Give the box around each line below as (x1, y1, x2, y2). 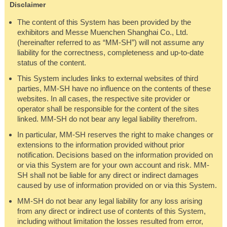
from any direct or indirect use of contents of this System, (17, 207, 206, 216)
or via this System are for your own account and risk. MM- (17, 161, 209, 170)
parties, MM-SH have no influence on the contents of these (17, 84, 211, 93)
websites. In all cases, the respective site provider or (17, 94, 190, 103)
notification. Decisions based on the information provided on (17, 150, 213, 160)
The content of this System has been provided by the (17, 18, 191, 27)
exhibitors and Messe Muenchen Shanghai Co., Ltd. (17, 28, 188, 37)
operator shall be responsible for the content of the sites (17, 104, 199, 113)
